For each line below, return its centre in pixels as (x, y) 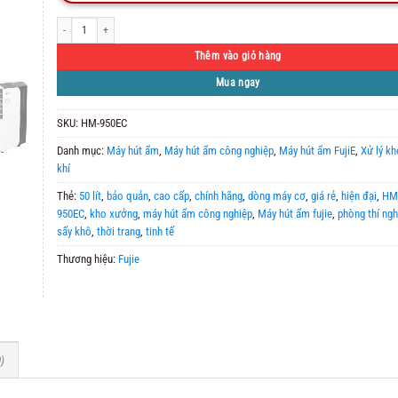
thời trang (119, 232)
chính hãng (219, 196)
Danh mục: (82, 151)
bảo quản (127, 196)
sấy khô (74, 232)
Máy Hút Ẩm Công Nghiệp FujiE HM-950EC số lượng (155, 24)
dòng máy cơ (277, 196)
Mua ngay (238, 82)
